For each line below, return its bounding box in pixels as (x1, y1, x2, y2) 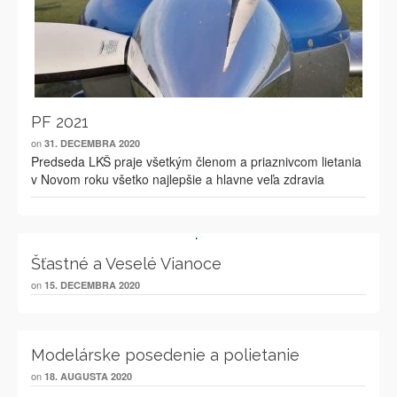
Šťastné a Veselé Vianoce (31, 254, 222, 273)
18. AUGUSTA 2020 (44, 370, 132, 383)
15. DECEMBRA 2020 (44, 278, 140, 292)
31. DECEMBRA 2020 (44, 136, 140, 150)
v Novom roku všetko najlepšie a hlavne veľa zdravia (31, 170, 324, 188)
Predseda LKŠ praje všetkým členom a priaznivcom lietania (31, 152, 362, 170)
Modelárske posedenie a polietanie (31, 346, 300, 364)
